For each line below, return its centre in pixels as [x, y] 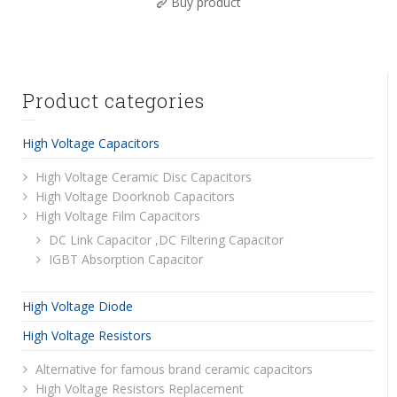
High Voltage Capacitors [91, 143]
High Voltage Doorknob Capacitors [135, 196]
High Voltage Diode [78, 306]
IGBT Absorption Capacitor [126, 259]
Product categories [113, 100]
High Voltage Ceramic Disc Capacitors [144, 176]
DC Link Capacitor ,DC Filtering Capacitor [166, 239]
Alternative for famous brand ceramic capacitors [174, 369]
